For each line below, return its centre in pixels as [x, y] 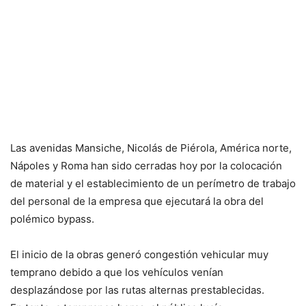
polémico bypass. [52, 219]
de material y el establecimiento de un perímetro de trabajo [153, 183]
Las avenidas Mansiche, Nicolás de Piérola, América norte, [151, 148]
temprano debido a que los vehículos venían [117, 272]
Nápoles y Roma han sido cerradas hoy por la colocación [146, 166]
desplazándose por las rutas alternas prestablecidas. [137, 290]
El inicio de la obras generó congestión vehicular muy [139, 254]
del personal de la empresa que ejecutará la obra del [137, 201]
